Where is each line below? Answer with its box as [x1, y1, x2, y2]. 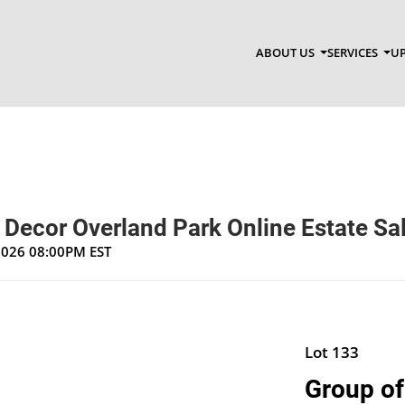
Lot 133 [304, 341, 359, 363]
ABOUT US [255, 44, 317, 61]
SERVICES [326, 44, 381, 61]
